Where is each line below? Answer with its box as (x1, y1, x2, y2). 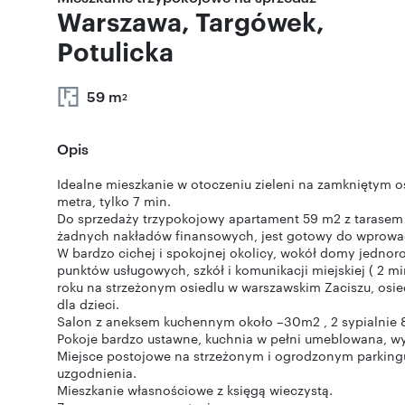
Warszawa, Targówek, (57, 4, 325, 38)
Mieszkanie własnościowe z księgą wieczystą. (57, 381, 333, 399)
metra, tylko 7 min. (57, 192, 171, 210)
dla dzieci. (57, 295, 119, 313)
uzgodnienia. (57, 363, 137, 381)
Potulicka (57, 33, 174, 68)
